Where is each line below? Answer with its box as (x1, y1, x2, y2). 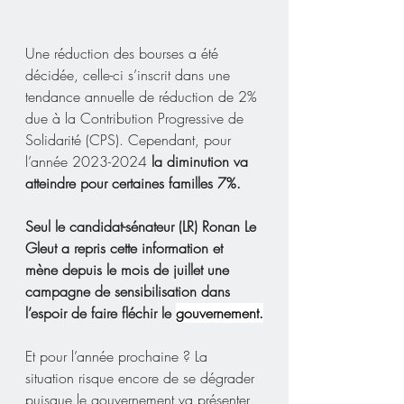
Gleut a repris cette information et (25, 237, 227, 258)
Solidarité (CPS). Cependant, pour (25, 129, 235, 150)
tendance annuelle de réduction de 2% (25, 86, 262, 106)
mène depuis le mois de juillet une (25, 259, 234, 280)
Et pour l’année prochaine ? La (25, 345, 212, 366)
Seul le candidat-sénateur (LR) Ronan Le (25, 216, 261, 236)
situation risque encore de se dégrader (25, 367, 259, 388)
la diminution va (151, 151, 252, 171)
